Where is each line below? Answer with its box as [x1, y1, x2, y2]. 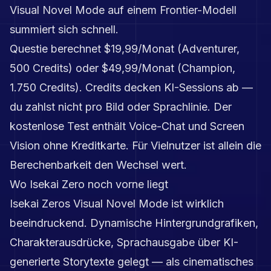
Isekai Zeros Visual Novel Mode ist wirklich [10, 197, 224, 210]
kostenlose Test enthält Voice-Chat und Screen [10, 119, 244, 132]
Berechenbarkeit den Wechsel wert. [10, 158, 187, 171]
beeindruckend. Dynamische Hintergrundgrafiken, [10, 216, 258, 229]
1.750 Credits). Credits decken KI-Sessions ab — [10, 80, 253, 94]
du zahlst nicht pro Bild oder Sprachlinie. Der [10, 100, 232, 113]
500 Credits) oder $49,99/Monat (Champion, [10, 61, 235, 74]
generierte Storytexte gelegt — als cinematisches [10, 255, 253, 268]
